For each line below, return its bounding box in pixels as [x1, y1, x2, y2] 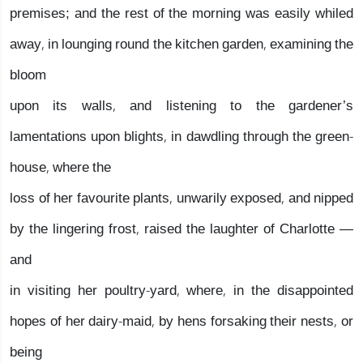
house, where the [10, 152, 111, 182]
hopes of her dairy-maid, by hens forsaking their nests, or [10, 306, 353, 336]
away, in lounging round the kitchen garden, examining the [10, 29, 353, 59]
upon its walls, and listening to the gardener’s [10, 91, 353, 121]
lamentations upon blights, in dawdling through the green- [10, 122, 353, 152]
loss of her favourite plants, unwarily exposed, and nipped [10, 183, 353, 213]
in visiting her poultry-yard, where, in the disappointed [10, 275, 353, 305]
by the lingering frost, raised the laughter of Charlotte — [10, 214, 353, 244]
